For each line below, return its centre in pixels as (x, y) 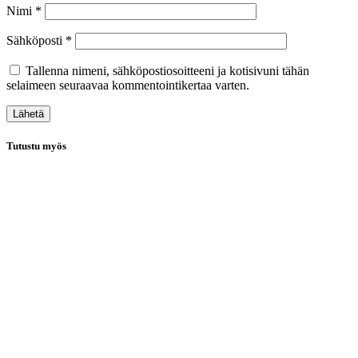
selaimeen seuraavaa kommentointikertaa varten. (128, 86)
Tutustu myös (36, 146)
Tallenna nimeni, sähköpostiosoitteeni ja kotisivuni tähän (167, 71)
